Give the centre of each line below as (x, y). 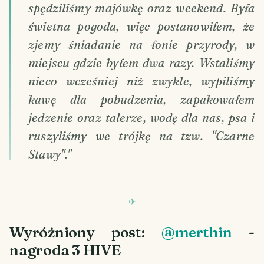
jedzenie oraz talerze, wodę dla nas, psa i (141, 118)
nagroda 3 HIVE (65, 250)
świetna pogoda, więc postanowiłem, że (141, 27)
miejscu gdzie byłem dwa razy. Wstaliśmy (141, 63)
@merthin (197, 232)
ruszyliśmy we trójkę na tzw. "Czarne (141, 136)
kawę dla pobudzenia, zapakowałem (141, 100)
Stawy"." (50, 154)
